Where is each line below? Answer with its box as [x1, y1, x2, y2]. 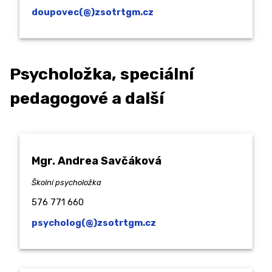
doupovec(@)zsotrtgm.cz [32, 7, 154, 18]
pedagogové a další [10, 88, 164, 108]
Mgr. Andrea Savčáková [32, 154, 161, 168]
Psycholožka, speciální [10, 64, 194, 84]
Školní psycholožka [32, 178, 101, 188]
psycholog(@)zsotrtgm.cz [32, 217, 156, 229]
